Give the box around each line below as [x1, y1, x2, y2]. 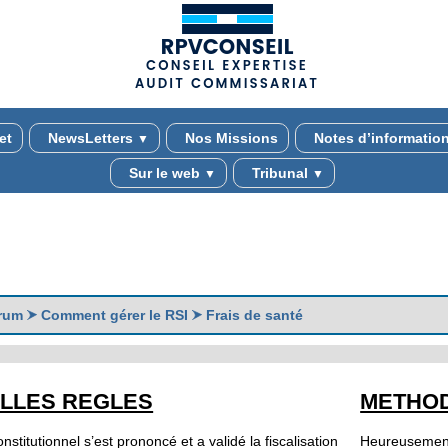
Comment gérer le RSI [37, 307, 193, 323]
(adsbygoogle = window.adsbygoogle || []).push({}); [85, 94, 363, 108]
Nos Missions [180, 130, 278, 146]
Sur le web [124, 165, 204, 181]
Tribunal [247, 165, 312, 181]
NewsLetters [43, 130, 137, 146]
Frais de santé [202, 307, 304, 323]
